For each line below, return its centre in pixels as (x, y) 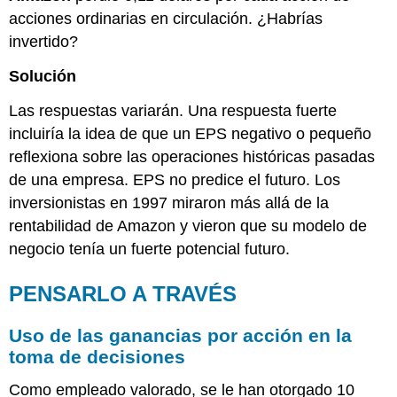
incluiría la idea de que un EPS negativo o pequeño (191, 133)
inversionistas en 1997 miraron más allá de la (169, 202)
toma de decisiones (97, 356)
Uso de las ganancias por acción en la (181, 335)
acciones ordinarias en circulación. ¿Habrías (166, 19)
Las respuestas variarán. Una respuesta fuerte (173, 110)
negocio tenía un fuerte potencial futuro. (150, 249)
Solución (43, 77)
